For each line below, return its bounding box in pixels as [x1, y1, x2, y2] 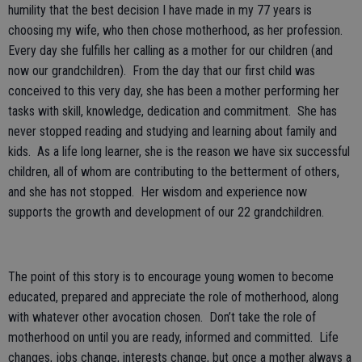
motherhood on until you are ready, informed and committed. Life [8, 330, 339, 345]
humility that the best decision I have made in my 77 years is [8, 2, 312, 18]
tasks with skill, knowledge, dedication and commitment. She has [8, 103, 337, 119]
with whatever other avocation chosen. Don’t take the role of [8, 309, 316, 325]
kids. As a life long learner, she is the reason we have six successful [8, 144, 350, 159]
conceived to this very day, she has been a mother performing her [8, 83, 339, 99]
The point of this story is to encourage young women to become [8, 269, 334, 284]
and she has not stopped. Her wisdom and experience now [8, 184, 307, 200]
